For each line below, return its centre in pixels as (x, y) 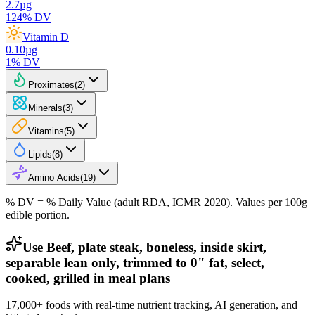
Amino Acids (54, 177)
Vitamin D (46, 37)
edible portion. (38, 214)
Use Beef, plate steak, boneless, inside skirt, (144, 247)
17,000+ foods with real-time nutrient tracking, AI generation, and (152, 305)
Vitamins (46, 131)
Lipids (40, 154)
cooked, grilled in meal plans (88, 278)
